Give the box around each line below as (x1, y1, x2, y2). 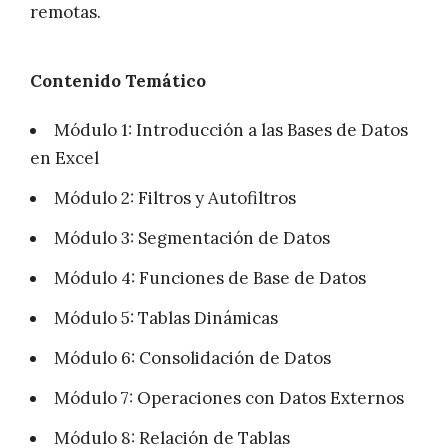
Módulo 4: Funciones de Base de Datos (54, 267, 366, 290)
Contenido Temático (30, 70, 206, 93)
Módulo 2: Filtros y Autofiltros (54, 187, 296, 210)
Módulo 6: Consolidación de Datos (54, 347, 331, 370)
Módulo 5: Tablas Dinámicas (54, 307, 278, 330)
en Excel (30, 147, 99, 170)
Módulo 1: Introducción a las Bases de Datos (54, 119, 408, 142)
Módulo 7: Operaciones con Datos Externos (54, 387, 404, 410)
